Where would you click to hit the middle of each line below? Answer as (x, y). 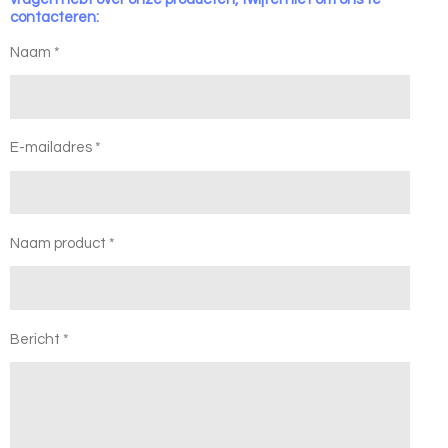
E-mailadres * (55, 148)
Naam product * (62, 243)
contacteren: (54, 17)
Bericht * (39, 339)
